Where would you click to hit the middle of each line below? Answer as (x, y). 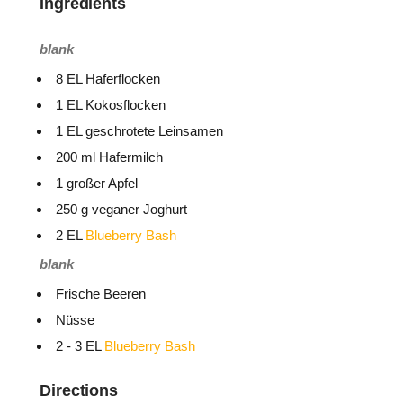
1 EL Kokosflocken (111, 105)
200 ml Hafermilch (109, 157)
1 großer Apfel (97, 183)
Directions (79, 390)
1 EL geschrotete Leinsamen (139, 131)
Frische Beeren (101, 294)
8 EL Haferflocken (108, 79)
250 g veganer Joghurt (121, 209)
